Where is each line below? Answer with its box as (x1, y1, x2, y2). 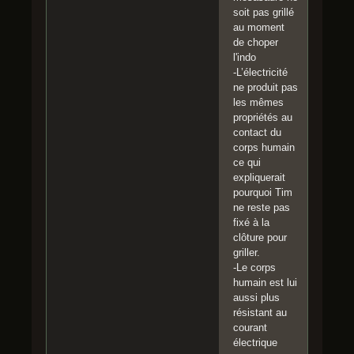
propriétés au (233, 111, 292, 123)
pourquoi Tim (233, 186, 292, 198)
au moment (233, 21, 284, 33)
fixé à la (233, 216, 269, 228)
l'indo (233, 51, 256, 63)
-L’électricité (233, 66, 288, 78)
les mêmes (233, 96, 284, 108)
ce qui (233, 156, 261, 168)
